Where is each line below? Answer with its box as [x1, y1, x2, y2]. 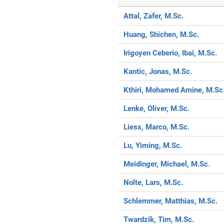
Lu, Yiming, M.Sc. [123, 140, 182, 150]
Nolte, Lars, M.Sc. [123, 177, 183, 187]
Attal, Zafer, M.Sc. [123, 11, 184, 20]
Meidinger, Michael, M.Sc [123, 159, 208, 168]
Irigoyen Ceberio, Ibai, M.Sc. [123, 48, 217, 57]
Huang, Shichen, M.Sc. [123, 29, 199, 39]
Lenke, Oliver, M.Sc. [123, 103, 190, 113]
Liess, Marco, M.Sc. [123, 122, 190, 131]
